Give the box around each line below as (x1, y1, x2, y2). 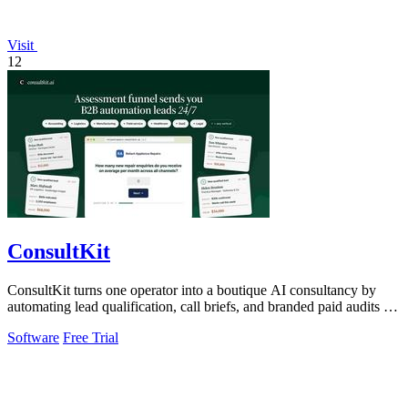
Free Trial (63, 329, 118, 345)
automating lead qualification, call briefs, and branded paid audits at (7, 298, 393, 314)
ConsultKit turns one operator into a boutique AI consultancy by (7, 281, 376, 298)
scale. (7, 314, 39, 331)
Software (7, 329, 59, 345)
